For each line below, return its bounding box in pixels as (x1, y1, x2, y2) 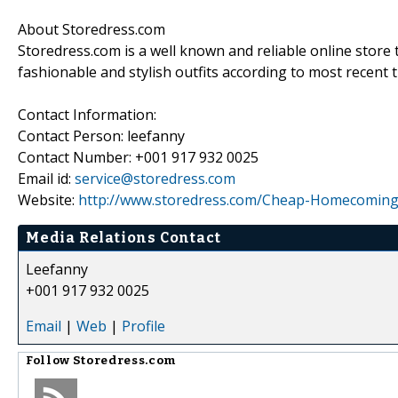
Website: (18, 189, 78, 210)
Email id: (18, 168, 75, 188)
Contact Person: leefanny (18, 125, 185, 146)
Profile (122, 315, 165, 336)
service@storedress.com (75, 168, 235, 188)
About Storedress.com (18, 19, 165, 39)
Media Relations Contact (26, 228, 221, 246)
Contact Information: (18, 104, 156, 124)
